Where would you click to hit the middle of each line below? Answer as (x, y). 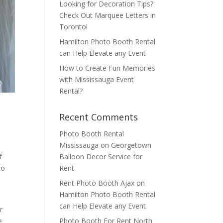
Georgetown (131, 145)
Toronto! (74, 27)
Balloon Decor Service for (101, 157)
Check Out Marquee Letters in (108, 15)
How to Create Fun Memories (108, 68)
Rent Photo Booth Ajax (97, 183)
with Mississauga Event (97, 79)
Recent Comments (99, 117)
